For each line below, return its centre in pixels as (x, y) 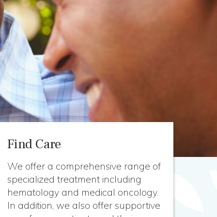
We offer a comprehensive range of (84, 166)
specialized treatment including (74, 179)
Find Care (34, 144)
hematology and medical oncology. (83, 192)
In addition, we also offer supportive (84, 205)
